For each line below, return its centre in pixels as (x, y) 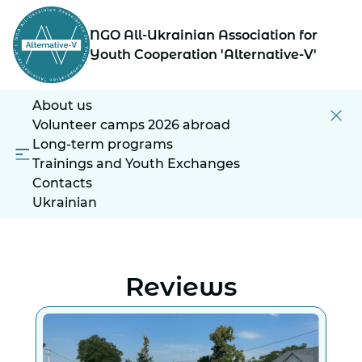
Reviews (181, 287)
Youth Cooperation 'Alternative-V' (204, 54)
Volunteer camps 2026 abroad (131, 125)
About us (62, 106)
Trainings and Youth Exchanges (136, 164)
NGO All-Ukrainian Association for (204, 35)
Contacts (62, 183)
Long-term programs (103, 145)
